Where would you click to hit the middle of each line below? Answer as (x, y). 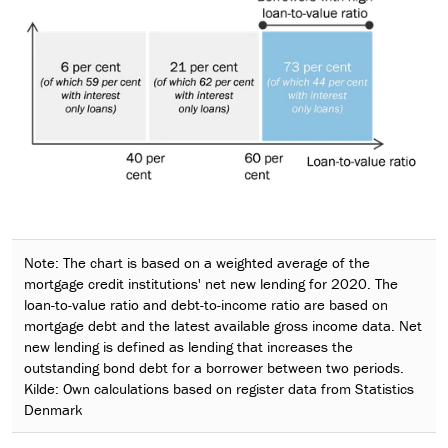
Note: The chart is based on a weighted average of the (197, 263)
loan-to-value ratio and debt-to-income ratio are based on (206, 305)
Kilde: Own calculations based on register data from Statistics (219, 389)
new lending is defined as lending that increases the (188, 347)
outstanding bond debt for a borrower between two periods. (214, 368)
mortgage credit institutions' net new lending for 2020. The (211, 284)
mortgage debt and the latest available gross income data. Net (223, 326)
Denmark (53, 410)
